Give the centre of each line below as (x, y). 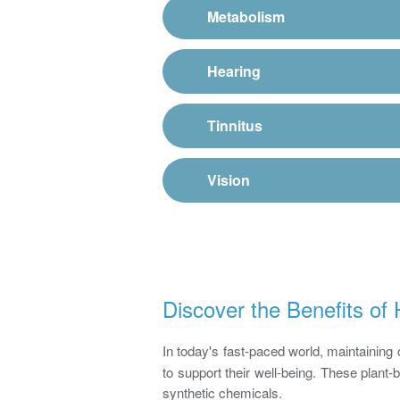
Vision (229, 179)
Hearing (234, 71)
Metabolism (246, 16)
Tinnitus (235, 125)
